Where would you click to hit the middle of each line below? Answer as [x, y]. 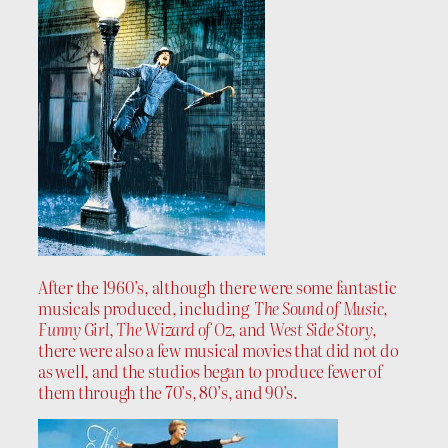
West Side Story [320, 328]
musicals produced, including [146, 307]
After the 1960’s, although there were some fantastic [217, 286]
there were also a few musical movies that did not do [218, 349]
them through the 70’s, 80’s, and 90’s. [168, 391]
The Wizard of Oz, [176, 328]
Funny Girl [73, 328]
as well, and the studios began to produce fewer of [210, 370]
